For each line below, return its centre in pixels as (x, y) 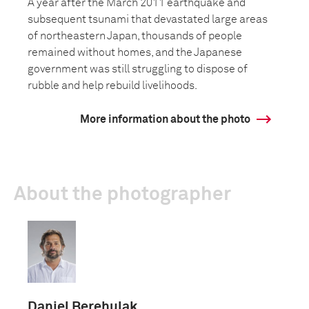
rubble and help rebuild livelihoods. (112, 86)
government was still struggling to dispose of (138, 69)
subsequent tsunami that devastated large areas (148, 19)
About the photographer (122, 195)
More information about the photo (165, 119)
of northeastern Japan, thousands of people (135, 36)
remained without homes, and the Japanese (135, 52)
